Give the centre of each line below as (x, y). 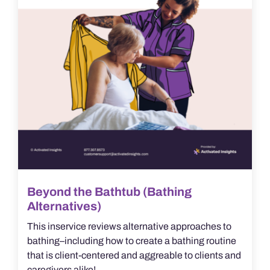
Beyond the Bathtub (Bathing (109, 192)
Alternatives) (64, 206)
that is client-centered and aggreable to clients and (134, 256)
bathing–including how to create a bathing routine (131, 241)
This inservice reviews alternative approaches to (129, 227)
